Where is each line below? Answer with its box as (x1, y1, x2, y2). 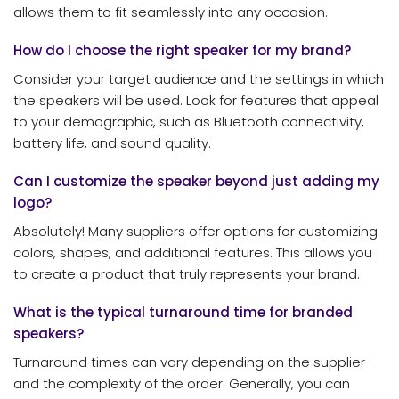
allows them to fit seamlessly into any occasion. (13, 2, 328, 21)
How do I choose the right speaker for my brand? (13, 41, 352, 61)
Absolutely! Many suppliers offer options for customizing (13, 221, 378, 240)
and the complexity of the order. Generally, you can (13, 373, 350, 393)
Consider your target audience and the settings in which (13, 69, 384, 88)
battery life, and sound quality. (13, 133, 211, 152)
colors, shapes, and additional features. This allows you (13, 242, 372, 262)
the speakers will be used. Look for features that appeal (13, 90, 379, 110)
